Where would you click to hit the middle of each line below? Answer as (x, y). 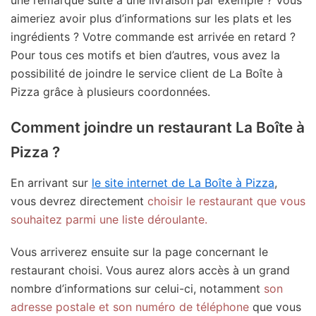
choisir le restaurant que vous (226, 201)
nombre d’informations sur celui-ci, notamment (137, 288)
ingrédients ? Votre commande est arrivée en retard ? (153, 36)
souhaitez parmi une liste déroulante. (109, 219)
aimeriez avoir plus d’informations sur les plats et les (151, 18)
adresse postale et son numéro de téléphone (130, 306)
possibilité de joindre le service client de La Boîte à (147, 73)
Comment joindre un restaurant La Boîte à (158, 127)
